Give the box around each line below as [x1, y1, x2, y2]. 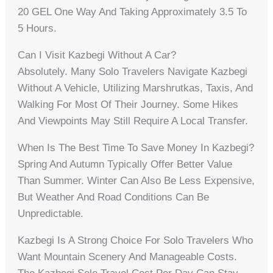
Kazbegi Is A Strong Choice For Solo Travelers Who [18, 235, 253, 247]
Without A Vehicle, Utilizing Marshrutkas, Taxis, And [18, 82, 253, 94]
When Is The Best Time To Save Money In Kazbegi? [18, 142, 255, 154]
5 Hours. [18, 23, 57, 35]
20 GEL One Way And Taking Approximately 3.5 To [18, 6, 247, 18]
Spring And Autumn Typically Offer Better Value [18, 158, 233, 171]
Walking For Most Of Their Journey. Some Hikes [18, 99, 239, 111]
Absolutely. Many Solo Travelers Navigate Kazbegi [18, 66, 248, 78]
